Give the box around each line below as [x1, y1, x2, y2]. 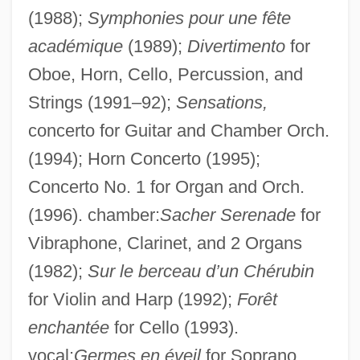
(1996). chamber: [27, 204, 160, 225]
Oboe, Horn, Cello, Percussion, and [27, 63, 303, 84]
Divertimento [186, 35, 285, 56]
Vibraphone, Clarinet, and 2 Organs [27, 232, 302, 253]
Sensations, [175, 92, 268, 112]
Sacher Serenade [159, 204, 296, 225]
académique [27, 35, 123, 56]
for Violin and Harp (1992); [27, 288, 237, 309]
